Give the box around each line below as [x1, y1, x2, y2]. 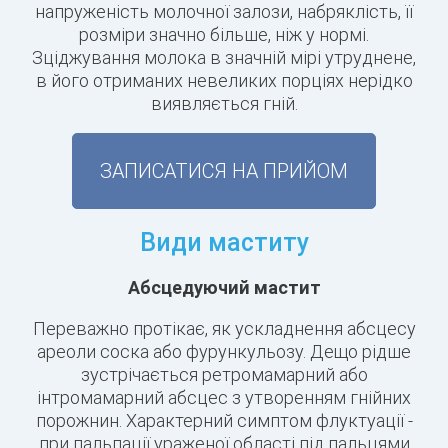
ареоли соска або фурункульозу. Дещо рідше [37, 340, 411, 364]
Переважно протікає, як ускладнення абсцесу [32, 317, 416, 341]
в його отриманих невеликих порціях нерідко [35, 69, 413, 93]
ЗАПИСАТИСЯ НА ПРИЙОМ [100, 158, 348, 184]
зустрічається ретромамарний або [80, 363, 368, 387]
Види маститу [139, 227, 309, 259]
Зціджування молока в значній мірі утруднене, [32, 46, 416, 70]
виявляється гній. [150, 92, 298, 116]
